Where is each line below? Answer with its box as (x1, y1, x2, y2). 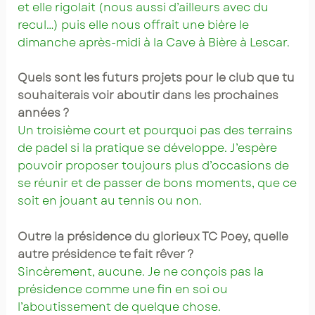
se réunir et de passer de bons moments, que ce (17, 175, 297, 192)
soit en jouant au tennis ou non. (17, 193, 202, 210)
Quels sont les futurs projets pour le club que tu (17, 70, 295, 86)
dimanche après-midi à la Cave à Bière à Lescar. (17, 34, 290, 51)
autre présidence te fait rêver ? (17, 246, 194, 263)
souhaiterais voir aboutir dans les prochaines (17, 87, 278, 104)
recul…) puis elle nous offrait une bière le (17, 16, 249, 33)
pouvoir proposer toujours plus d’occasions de (17, 157, 289, 174)
